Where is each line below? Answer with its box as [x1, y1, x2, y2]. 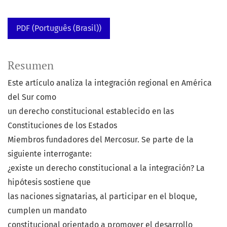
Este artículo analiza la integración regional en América [8, 78, 212, 88]
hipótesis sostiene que [8, 177, 91, 187]
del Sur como [8, 92, 56, 102]
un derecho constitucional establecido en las [8, 106, 174, 117]
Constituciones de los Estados [8, 121, 117, 131]
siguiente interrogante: [8, 149, 92, 159]
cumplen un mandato [8, 206, 87, 216]
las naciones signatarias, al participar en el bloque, [8, 192, 197, 202]
